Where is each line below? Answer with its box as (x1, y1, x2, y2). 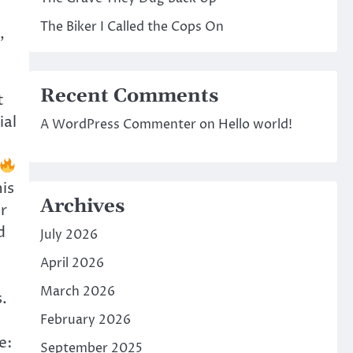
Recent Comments (39, 84, 218, 108)
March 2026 (39, 283, 115, 300)
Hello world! (217, 116, 292, 133)
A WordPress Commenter (39, 116, 196, 133)
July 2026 (39, 226, 98, 243)
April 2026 (39, 255, 104, 272)
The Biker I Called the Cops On (39, 18, 224, 35)
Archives (39, 195, 124, 218)
